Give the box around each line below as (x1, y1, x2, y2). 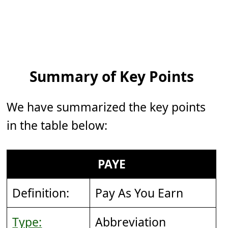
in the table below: (7, 117, 108, 134)
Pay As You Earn (95, 185, 184, 202)
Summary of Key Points (30, 67, 194, 87)
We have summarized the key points (7, 99, 206, 116)
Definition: (12, 185, 70, 202)
